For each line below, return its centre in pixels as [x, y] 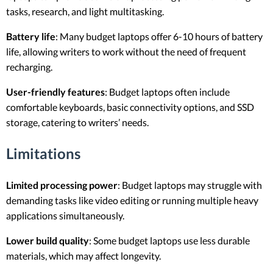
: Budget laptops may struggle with [190, 185]
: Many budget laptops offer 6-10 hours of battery [159, 37]
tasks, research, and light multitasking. [85, 12]
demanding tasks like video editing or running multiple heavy [132, 200]
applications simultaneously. [65, 215]
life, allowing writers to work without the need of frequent [126, 52]
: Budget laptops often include [167, 92]
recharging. [29, 67]
